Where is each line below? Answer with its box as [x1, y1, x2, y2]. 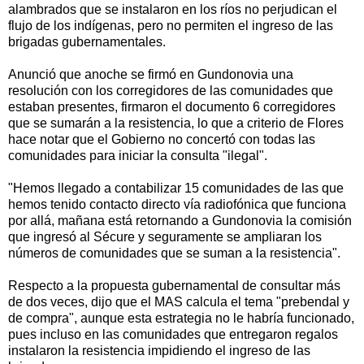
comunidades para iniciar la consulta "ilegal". [8, 148, 267, 162]
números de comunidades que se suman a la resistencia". [8, 245, 340, 260]
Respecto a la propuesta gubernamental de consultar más [8, 278, 340, 292]
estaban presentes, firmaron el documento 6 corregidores [8, 99, 336, 114]
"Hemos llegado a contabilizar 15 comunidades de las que [8, 180, 344, 195]
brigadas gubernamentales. [8, 34, 166, 49]
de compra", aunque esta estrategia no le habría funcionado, [8, 310, 354, 325]
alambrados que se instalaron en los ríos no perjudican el [8, 2, 337, 16]
